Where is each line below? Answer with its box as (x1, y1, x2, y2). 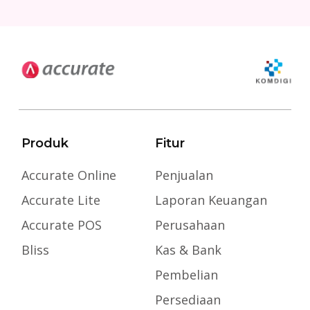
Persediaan (154, 291, 221, 309)
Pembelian (154, 266, 218, 284)
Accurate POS (21, 217, 102, 234)
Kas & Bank (154, 241, 221, 259)
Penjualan (154, 167, 213, 184)
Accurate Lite (21, 192, 101, 209)
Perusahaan (154, 217, 225, 234)
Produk (21, 136, 69, 152)
